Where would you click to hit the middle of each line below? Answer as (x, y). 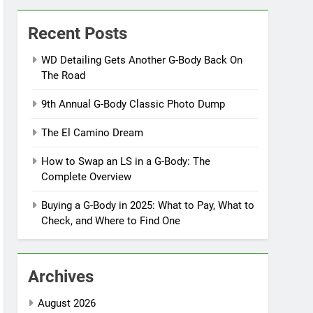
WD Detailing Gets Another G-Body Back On (142, 60)
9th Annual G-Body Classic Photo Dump (133, 104)
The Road (64, 75)
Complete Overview (87, 177)
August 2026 (67, 303)
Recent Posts (78, 34)
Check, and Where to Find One (111, 221)
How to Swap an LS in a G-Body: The (126, 161)
